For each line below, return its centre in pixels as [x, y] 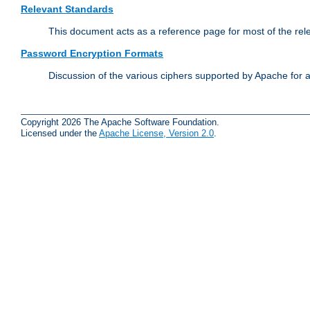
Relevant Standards [67, 9]
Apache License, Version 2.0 [156, 133]
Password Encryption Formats [92, 54]
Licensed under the [60, 133]
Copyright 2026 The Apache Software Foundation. [120, 122]
